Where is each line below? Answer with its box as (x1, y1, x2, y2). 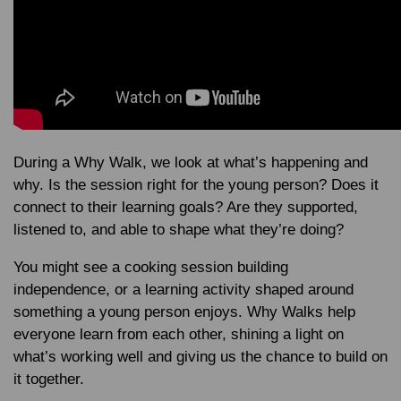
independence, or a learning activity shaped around (13, 281, 354, 298)
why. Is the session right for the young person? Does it (13, 176, 379, 193)
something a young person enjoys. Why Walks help (13, 303, 355, 320)
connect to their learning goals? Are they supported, (13, 199, 358, 216)
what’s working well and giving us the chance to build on (13, 348, 388, 365)
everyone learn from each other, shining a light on (13, 326, 344, 343)
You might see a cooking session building (13, 259, 288, 276)
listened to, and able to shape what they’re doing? (13, 221, 344, 238)
